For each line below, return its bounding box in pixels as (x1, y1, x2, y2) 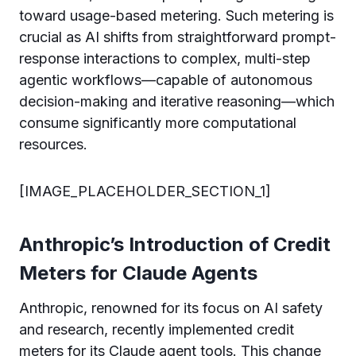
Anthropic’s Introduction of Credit (19, 232, 331, 256)
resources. (19, 135, 87, 153)
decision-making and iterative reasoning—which (19, 92, 335, 110)
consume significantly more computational (19, 114, 296, 131)
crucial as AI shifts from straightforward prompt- (19, 28, 336, 45)
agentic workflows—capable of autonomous (19, 71, 312, 88)
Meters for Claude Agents (19, 261, 257, 284)
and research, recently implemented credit (19, 320, 294, 338)
